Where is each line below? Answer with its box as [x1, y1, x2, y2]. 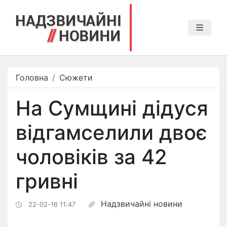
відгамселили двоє [16, 120, 207, 145]
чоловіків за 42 [16, 144, 167, 169]
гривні [16, 169, 78, 194]
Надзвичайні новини [101, 199, 182, 209]
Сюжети [59, 72, 93, 83]
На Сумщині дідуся [16, 96, 208, 121]
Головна [16, 72, 48, 83]
